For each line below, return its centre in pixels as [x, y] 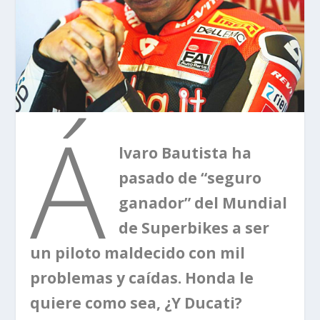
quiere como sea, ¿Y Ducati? [136, 302]
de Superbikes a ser [194, 227]
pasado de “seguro [190, 177]
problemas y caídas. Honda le [142, 277]
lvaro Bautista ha [185, 152]
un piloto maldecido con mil [138, 252]
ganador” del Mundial [203, 202]
